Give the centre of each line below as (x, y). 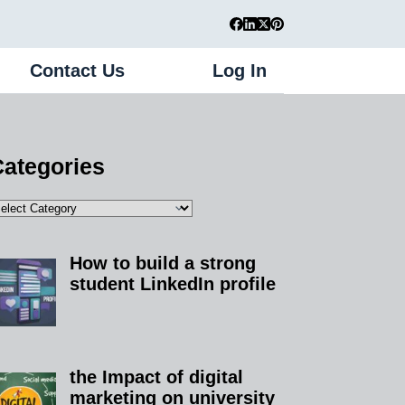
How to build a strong (163, 263)
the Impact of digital (157, 377)
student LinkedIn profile (173, 283)
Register (326, 70)
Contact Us (78, 70)
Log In (240, 70)
